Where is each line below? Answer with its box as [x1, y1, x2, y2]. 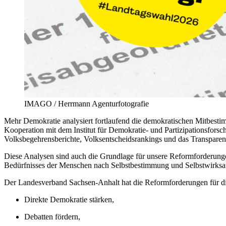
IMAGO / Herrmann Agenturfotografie [24, 99, 149, 108]
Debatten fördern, [24, 212, 80, 221]
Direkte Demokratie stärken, [24, 195, 114, 204]
